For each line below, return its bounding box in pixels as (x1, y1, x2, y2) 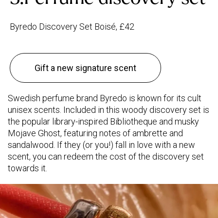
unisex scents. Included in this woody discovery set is (8, 105, 209, 115)
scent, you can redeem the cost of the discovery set (8, 151, 204, 162)
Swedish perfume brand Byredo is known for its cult (8, 93, 201, 104)
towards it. (8, 163, 47, 174)
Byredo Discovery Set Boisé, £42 (10, 21, 134, 32)
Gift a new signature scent (35, 63, 136, 73)
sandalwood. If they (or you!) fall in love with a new (8, 140, 195, 150)
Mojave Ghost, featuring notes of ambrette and (8, 128, 183, 139)
